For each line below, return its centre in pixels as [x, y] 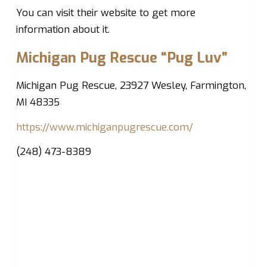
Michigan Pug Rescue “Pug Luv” [122, 58]
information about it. [63, 29]
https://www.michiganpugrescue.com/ [104, 127]
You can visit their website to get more [105, 13]
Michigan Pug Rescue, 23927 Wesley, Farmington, [131, 85]
